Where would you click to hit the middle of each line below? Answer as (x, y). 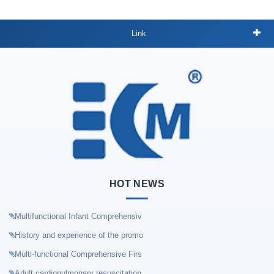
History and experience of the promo (79, 235)
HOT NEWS (137, 183)
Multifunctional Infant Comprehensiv (78, 216)
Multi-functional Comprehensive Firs (78, 254)
